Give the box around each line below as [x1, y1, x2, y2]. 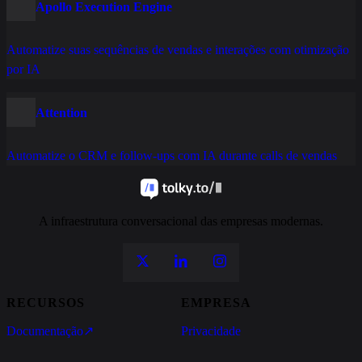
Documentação [6, 323, 83, 338]
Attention [36, 105, 87, 120]
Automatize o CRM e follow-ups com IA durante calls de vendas [6, 148, 337, 162]
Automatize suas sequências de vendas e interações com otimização [6, 42, 349, 57]
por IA [6, 61, 40, 76]
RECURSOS [6, 295, 85, 309]
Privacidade [181, 323, 241, 338]
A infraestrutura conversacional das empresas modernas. [39, 213, 323, 228]
